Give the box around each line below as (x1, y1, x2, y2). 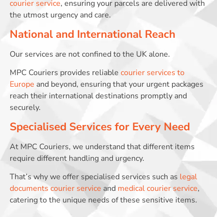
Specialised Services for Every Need (10, 119, 190, 134)
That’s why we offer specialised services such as (10, 171, 180, 182)
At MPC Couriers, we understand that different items (10, 141, 195, 152)
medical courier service (118, 183, 198, 194)
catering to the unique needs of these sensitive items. (10, 194, 197, 205)
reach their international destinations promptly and (10, 91, 187, 102)
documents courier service (10, 183, 101, 194)
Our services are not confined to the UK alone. (10, 48, 170, 60)
